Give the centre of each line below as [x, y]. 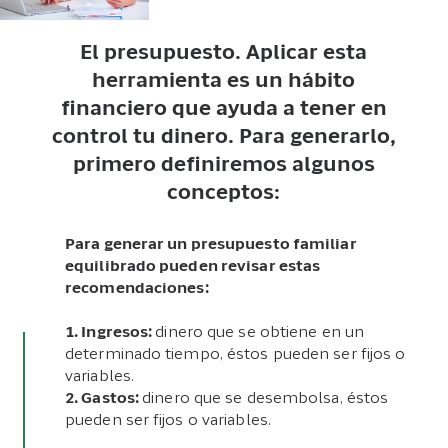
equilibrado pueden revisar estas [193, 267]
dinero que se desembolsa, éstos [265, 399]
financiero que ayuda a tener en [223, 110]
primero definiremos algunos [223, 166]
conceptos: [224, 194]
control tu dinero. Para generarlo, [223, 138]
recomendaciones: [137, 289]
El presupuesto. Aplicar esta [224, 54]
